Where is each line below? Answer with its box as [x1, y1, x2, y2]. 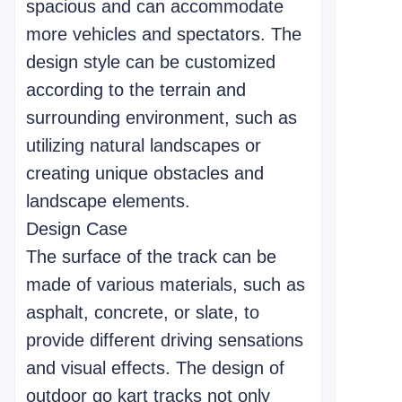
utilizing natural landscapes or [26, 135, 261, 155]
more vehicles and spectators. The [26, 24, 301, 44]
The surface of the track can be [26, 247, 276, 267]
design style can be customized [26, 52, 275, 72]
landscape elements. [26, 191, 190, 211]
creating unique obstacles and [26, 163, 264, 183]
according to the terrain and [26, 80, 246, 100]
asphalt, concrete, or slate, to [26, 302, 259, 322]
